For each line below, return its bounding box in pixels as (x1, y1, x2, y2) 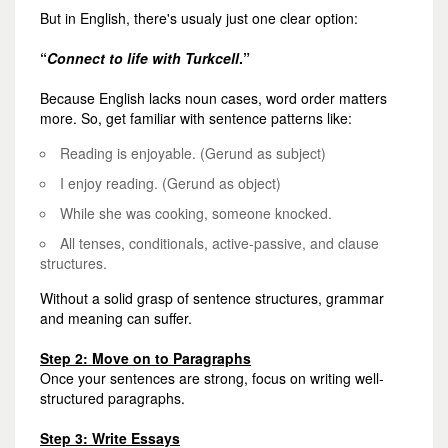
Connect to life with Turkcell (47, 48, 239, 69)
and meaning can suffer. (40, 308, 192, 329)
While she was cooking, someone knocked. (60, 203, 332, 224)
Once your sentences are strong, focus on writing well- (40, 368, 384, 389)
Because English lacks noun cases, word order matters (40, 88, 387, 109)
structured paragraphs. (40, 388, 185, 409)
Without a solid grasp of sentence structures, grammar (40, 288, 384, 309)
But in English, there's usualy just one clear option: (40, 8, 358, 29)
